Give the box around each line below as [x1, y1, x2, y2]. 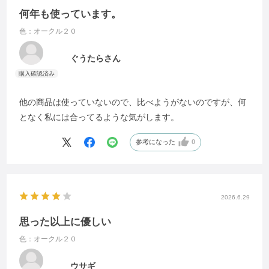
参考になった [136, 138, 177, 146]
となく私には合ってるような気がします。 [19, 112, 180, 122]
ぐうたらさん [70, 53, 121, 63]
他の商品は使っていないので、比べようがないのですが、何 [19, 97, 247, 107]
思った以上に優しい [19, 216, 112, 228]
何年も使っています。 [19, 8, 122, 20]
